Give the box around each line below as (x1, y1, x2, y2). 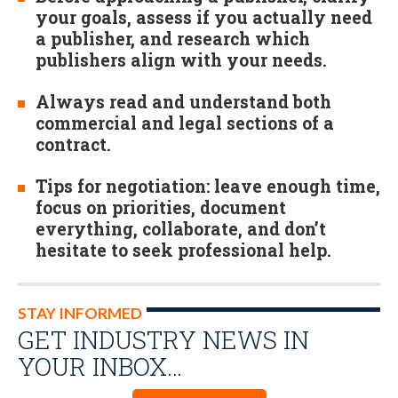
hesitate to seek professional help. (36, 239, 331, 262)
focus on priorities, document (36, 196, 286, 219)
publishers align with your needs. (36, 49, 327, 71)
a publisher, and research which (36, 28, 310, 50)
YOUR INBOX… (18, 349, 182, 384)
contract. (36, 133, 111, 156)
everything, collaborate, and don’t (36, 218, 326, 241)
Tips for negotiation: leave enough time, (36, 175, 380, 198)
